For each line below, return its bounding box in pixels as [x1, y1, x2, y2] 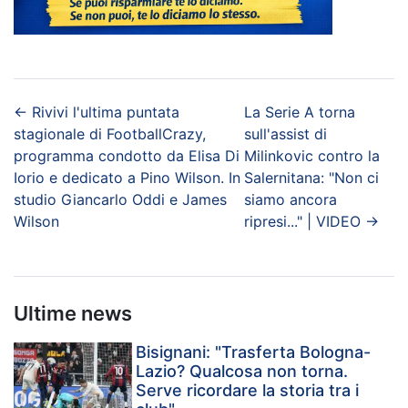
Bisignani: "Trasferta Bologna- [136, 342, 372, 362]
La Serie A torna [243, 102, 355, 121]
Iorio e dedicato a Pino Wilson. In [14, 168, 240, 187]
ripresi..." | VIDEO [243, 211, 361, 230]
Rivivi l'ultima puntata [32, 102, 179, 121]
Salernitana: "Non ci [243, 168, 379, 187]
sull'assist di [243, 124, 327, 143]
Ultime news [14, 301, 132, 325]
